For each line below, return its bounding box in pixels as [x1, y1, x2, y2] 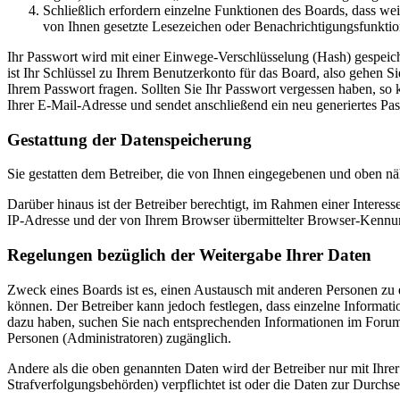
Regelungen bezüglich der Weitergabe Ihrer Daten [7, 246, 371, 264]
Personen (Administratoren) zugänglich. [7, 329, 231, 346]
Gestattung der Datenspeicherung [7, 129, 252, 149]
